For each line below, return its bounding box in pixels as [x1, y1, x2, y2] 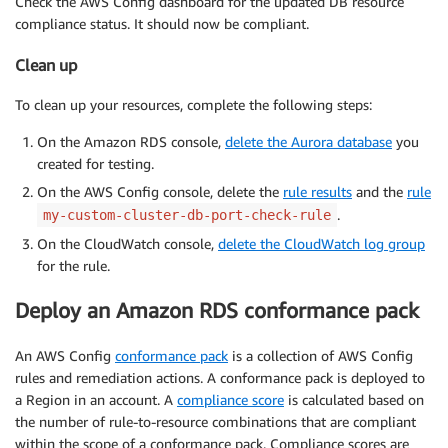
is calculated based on [284, 390, 424, 408]
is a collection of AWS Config [228, 346, 413, 364]
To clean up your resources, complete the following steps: [15, 95, 372, 113]
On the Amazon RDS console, [37, 132, 225, 150]
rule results [283, 182, 352, 200]
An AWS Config [15, 346, 115, 364]
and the [352, 182, 407, 200]
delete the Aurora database [225, 132, 392, 150]
